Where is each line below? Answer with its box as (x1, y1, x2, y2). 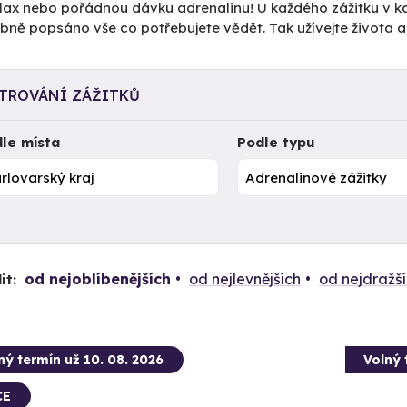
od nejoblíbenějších (24, 269, 171, 288)
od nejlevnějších (188, 269, 301, 288)
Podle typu (237, 134, 316, 151)
